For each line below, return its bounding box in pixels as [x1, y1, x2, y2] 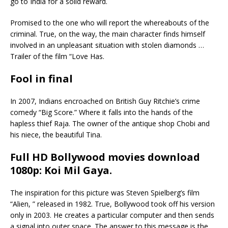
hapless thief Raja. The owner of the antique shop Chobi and [10, 118, 210, 128]
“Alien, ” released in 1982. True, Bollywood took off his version [10, 198, 215, 209]
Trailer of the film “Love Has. [10, 51, 104, 61]
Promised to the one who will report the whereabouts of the [10, 17, 209, 27]
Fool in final [10, 71, 73, 85]
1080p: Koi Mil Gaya [10, 163, 109, 177]
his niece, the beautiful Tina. [10, 129, 102, 139]
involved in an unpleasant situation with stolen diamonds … [10, 40, 204, 50]
